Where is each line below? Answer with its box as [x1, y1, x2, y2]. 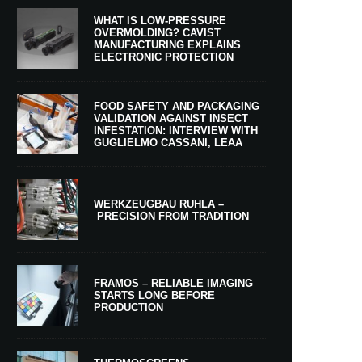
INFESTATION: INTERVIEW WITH [94, 124, 258, 137]
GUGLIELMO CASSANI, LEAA [94, 136, 242, 149]
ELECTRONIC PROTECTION [94, 50, 234, 63]
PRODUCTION [94, 301, 163, 314]
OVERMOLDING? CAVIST [94, 26, 221, 39]
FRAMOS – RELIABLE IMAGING [94, 277, 253, 289]
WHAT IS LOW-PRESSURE [94, 14, 226, 27]
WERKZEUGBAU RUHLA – [94, 197, 224, 210]
